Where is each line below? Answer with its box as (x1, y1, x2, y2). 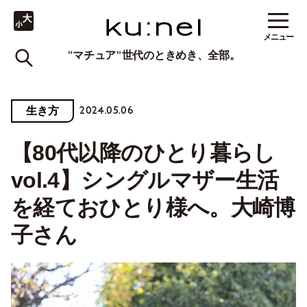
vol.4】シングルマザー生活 (11, 168, 279, 193)
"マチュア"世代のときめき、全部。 (66, 49, 241, 62)
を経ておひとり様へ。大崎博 (11, 195, 295, 220)
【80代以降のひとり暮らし (11, 140, 275, 165)
